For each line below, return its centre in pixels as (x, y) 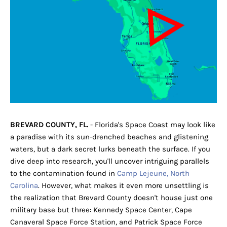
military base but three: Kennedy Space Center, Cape (101, 210)
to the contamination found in (64, 173)
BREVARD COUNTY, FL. (49, 124)
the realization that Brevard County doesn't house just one (111, 197)
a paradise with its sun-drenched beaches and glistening (109, 137)
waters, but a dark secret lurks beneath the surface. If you (110, 149)
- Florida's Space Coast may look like (152, 124)
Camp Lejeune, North (153, 173)
